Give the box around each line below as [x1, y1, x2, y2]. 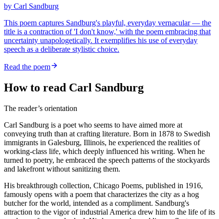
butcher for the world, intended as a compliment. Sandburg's [4, 199, 189, 208]
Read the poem [4, 63, 50, 71]
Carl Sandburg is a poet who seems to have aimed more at [4, 121, 182, 130]
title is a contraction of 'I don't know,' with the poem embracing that [4, 27, 211, 36]
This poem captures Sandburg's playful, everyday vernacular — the [4, 19, 211, 27]
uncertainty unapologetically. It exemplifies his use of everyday [4, 36, 197, 45]
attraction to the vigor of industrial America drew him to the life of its [4, 208, 215, 217]
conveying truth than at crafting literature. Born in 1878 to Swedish [4, 130, 210, 138]
